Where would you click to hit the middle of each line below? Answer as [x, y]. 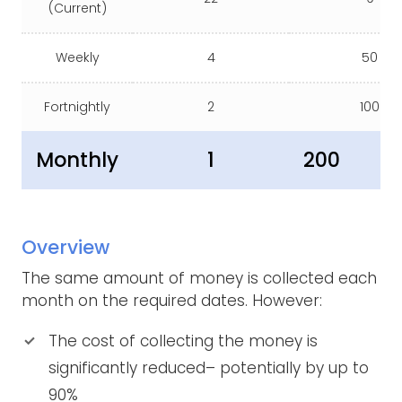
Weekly [77, 58]
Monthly [77, 160]
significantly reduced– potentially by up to [209, 368]
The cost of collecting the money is [183, 341]
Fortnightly [77, 107]
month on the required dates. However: [172, 301]
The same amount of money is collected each [199, 279]
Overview [66, 247]
